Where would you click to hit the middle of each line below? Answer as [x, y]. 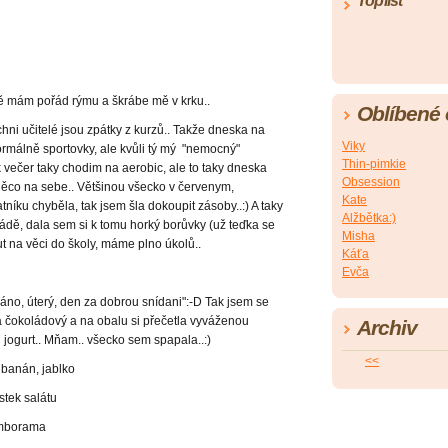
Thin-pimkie [374, 164]
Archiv [387, 328]
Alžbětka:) [369, 218]
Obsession [371, 182]
